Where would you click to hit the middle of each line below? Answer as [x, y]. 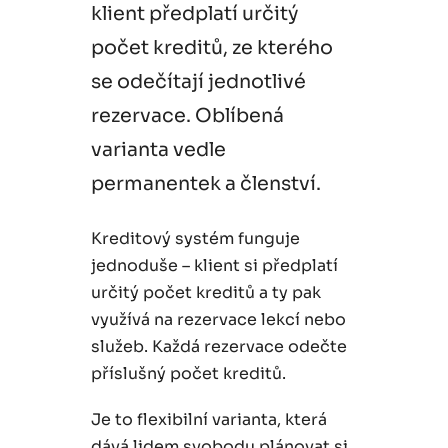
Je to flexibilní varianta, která [208, 420]
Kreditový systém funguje [195, 239]
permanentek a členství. [205, 184]
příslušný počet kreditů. [188, 374]
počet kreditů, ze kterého [211, 48]
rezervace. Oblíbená [187, 116]
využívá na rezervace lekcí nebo [218, 320]
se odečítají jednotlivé [198, 82]
